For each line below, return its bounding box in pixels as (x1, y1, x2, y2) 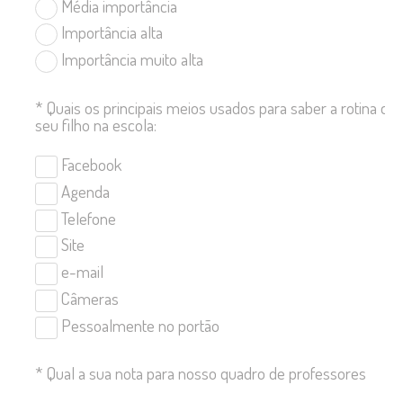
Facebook (58, 152, 121, 175)
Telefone (58, 206, 116, 229)
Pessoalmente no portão (58, 313, 219, 336)
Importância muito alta (58, 48, 203, 71)
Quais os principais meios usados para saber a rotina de (47, 95, 397, 119)
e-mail (58, 260, 103, 283)
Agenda (58, 179, 110, 202)
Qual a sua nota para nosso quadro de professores (47, 362, 366, 385)
